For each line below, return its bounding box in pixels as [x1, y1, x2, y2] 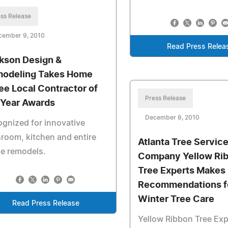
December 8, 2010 [145, 115, 200, 121]
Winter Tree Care [138, 195, 215, 204]
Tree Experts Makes [138, 166, 226, 176]
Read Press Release [12, 200, 80, 207]
